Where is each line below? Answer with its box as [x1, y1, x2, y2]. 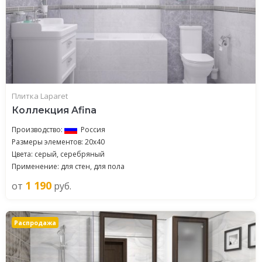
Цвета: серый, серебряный [12, 149, 105, 159]
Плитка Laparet [12, 91, 68, 101]
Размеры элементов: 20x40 [12, 137, 105, 147]
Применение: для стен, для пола [12, 161, 125, 171]
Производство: [12, 125, 64, 135]
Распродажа [14, 218, 57, 227]
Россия [81, 125, 105, 135]
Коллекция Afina [12, 105, 96, 116]
